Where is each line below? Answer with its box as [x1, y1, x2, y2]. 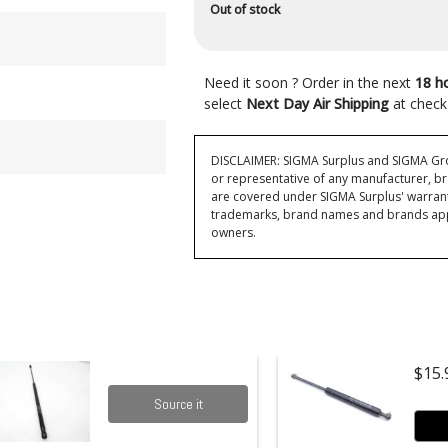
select [204, 93, 246, 113]
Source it [153, 395, 203, 414]
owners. [211, 223, 257, 241]
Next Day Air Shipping [246, 93, 393, 113]
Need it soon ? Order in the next [204, 72, 415, 92]
